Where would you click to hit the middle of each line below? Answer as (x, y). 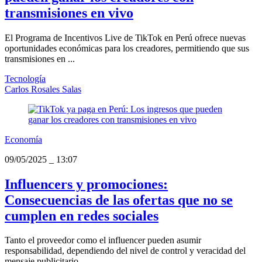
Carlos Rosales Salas (43, 89)
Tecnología (25, 78)
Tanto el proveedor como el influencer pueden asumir (103, 240)
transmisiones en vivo (69, 13)
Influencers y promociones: (86, 184)
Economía (23, 139)
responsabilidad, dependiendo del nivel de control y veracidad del (125, 251)
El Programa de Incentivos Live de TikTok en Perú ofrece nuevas (125, 37)
